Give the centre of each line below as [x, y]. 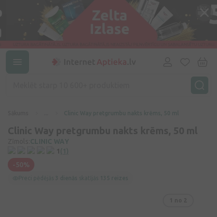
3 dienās [66, 178]
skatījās [89, 178]
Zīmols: [19, 141]
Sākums [18, 113]
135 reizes [114, 178]
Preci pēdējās [37, 178]
